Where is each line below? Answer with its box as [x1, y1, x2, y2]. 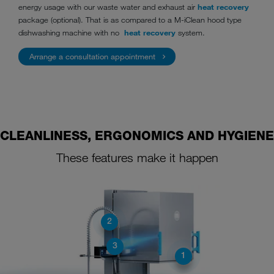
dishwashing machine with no [18, 28, 124, 38]
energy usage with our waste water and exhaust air [18, 2, 198, 12]
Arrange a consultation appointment [29, 51, 155, 61]
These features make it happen [56, 150, 218, 166]
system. [176, 28, 205, 38]
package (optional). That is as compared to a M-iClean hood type [18, 15, 242, 25]
